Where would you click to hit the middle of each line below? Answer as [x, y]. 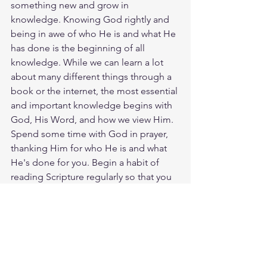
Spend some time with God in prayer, [91, 134]
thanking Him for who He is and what [90, 148]
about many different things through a [92, 77]
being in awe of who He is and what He [94, 34]
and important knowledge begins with [93, 105]
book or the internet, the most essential [95, 91]
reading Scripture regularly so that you [92, 177]
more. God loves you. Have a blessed [91, 205]
